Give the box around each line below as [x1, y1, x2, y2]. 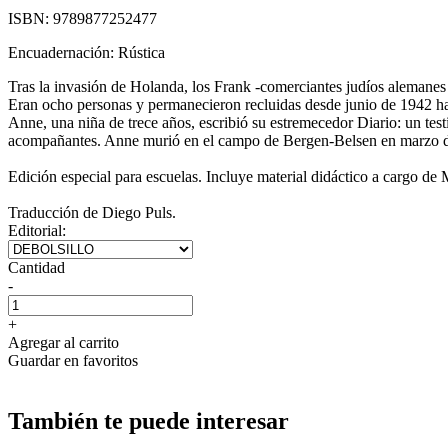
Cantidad [8, 258, 65, 276]
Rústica [118, 43, 165, 61]
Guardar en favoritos [8, 351, 138, 369]
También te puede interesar [8, 407, 289, 434]
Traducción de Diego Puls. [8, 203, 176, 221]
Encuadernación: [8, 43, 118, 61]
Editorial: [8, 221, 66, 239]
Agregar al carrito [8, 333, 119, 351]
